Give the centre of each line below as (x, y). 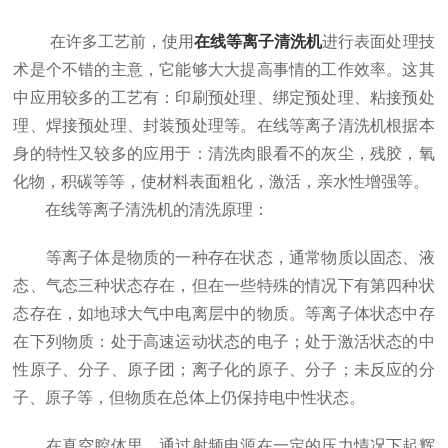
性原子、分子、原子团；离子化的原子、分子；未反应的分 (224, 369)
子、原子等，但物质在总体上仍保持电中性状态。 (189, 397)
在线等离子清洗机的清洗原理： (141, 209)
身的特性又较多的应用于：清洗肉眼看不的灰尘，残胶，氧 (224, 153)
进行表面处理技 (378, 41)
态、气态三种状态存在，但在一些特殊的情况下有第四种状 (224, 285)
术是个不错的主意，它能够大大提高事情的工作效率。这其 (224, 69)
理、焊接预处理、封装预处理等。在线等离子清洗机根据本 (224, 125)
